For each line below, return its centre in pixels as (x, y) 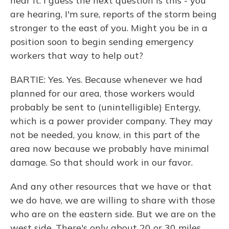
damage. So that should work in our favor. (101, 162)
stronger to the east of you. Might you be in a (109, 28)
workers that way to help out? (77, 55)
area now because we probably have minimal (110, 148)
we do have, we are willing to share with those (113, 200)
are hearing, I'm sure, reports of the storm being (113, 14)
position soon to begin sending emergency (102, 42)
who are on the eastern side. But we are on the (113, 214)
